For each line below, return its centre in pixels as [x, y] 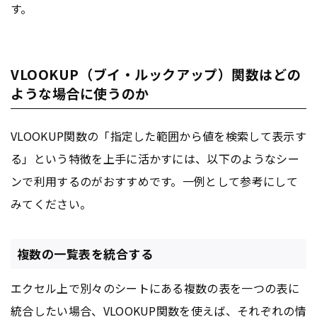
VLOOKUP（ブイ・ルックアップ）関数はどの [156, 74]
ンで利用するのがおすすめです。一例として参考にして [154, 181]
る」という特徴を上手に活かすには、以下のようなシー [155, 158]
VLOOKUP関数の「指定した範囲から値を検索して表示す [158, 136]
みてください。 [51, 203]
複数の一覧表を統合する [85, 254]
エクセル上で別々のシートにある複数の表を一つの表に [155, 288]
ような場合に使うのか [80, 93]
